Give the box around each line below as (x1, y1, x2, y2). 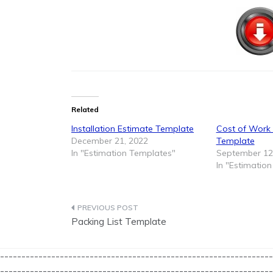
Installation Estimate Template (71, 123, 194, 135)
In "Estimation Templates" (71, 147, 175, 159)
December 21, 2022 (71, 135, 148, 147)
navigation (71, 226, 151, 248)
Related (71, 105, 99, 115)
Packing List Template (71, 216, 166, 228)
